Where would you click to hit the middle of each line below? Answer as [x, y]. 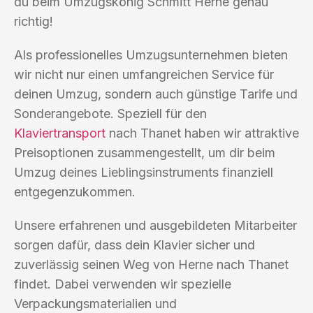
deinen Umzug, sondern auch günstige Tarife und [156, 94]
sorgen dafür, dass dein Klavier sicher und [134, 245]
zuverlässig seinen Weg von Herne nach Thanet [151, 264]
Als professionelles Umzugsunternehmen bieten [151, 54]
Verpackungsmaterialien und [95, 303]
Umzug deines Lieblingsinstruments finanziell [144, 172]
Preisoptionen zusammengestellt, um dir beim [145, 152]
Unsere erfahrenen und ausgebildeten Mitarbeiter [155, 225]
